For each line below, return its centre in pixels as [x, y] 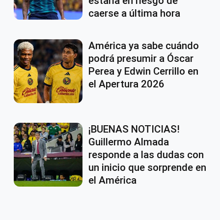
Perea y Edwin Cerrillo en [143, 71]
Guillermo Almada [129, 142]
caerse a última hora [134, 14]
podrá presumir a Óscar [141, 59]
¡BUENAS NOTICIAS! [134, 129]
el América [112, 180]
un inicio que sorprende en [147, 168]
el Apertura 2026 [126, 84]
